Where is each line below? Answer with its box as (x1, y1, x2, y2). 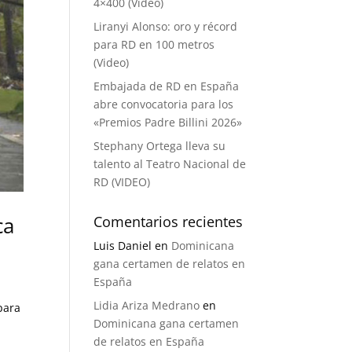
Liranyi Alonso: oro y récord (93, 19, 238, 34)
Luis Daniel (93, 238, 152, 253)
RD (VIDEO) (93, 174, 151, 189)
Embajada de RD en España (93, 79, 240, 93)
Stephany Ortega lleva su (93, 138, 226, 153)
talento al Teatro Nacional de (93, 156, 247, 171)
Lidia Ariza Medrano (93, 298, 200, 313)
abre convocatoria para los (93, 97, 234, 112)
